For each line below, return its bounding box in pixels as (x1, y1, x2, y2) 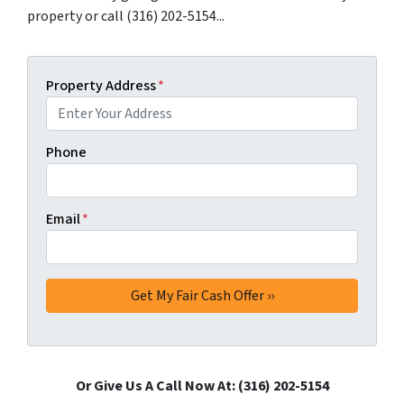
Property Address (46, 75, 156, 96)
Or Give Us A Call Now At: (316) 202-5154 (75, 375, 329, 396)
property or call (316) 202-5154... (27, 5, 225, 26)
